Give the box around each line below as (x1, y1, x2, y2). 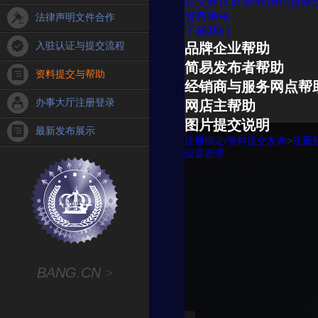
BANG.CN (37, 265, 105, 280)
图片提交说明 (185, 117, 270, 133)
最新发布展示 (35, 125, 95, 136)
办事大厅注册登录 (35, 97, 115, 108)
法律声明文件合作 (35, 11, 115, 23)
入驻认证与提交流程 (35, 40, 125, 51)
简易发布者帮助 (185, 60, 284, 75)
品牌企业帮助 (185, 40, 270, 56)
